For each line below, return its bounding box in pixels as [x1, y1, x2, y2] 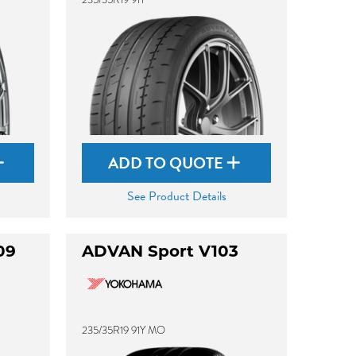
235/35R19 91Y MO [82, 323, 166, 338]
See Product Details [126, 187, 226, 206]
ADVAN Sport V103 [82, 245, 239, 261]
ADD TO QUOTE [108, 151, 227, 175]
